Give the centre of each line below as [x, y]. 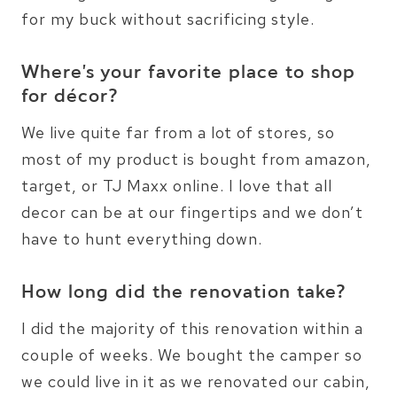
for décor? [70, 97]
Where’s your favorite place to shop [188, 73]
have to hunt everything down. [142, 238]
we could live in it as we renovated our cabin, [196, 381]
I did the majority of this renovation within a [192, 328]
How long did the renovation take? [184, 293]
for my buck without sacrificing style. [168, 19]
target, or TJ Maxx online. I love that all [177, 185]
